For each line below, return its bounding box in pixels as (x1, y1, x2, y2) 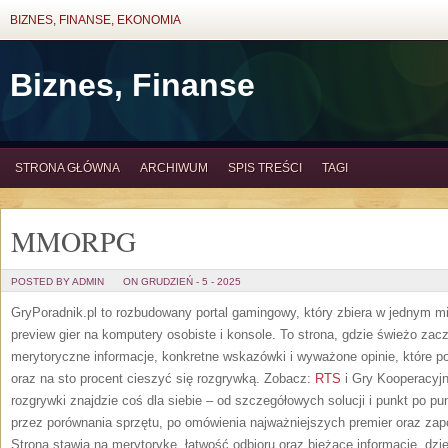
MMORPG (11, 222, 136, 260)
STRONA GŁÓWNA (15, 161, 120, 175)
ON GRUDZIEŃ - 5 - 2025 (123, 276, 241, 287)
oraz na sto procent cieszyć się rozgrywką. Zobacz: (11, 371, 315, 386)
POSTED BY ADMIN (11, 276, 104, 287)
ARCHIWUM (140, 161, 208, 175)
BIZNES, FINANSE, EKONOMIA (10, 13, 181, 27)
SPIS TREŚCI (228, 161, 302, 175)
